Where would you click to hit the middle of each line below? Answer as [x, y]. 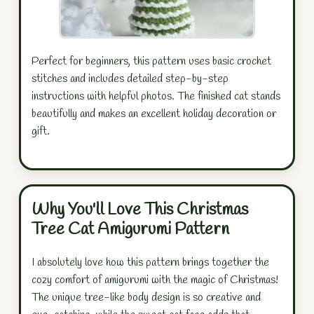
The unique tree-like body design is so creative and [146, 298]
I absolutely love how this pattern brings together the [150, 263]
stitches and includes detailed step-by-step [130, 79]
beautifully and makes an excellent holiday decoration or [154, 114]
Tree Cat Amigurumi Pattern [130, 230]
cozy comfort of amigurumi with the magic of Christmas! [155, 280]
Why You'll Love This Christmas [140, 211]
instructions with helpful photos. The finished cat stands [156, 97]
